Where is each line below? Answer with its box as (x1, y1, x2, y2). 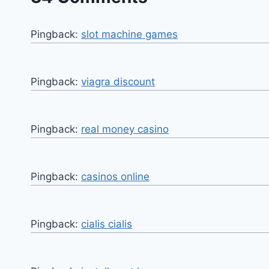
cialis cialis (81, 218, 132, 231)
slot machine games (81, 28, 178, 41)
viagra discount (81, 76, 155, 88)
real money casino (81, 123, 169, 136)
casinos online (81, 171, 150, 183)
